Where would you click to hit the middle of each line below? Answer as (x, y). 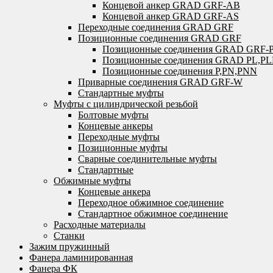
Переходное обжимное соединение (151, 203)
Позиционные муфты (123, 148)
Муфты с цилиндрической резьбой (126, 104)
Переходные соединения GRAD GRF (156, 27)
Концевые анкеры (115, 126)
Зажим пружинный (69, 246)
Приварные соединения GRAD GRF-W (160, 82)
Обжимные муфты (92, 181)
